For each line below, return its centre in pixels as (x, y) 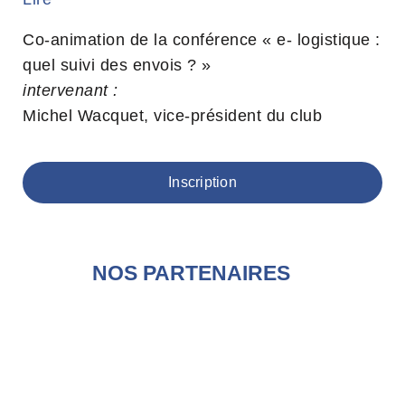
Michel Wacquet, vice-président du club (172, 116)
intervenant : (71, 90)
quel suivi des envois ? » (117, 65)
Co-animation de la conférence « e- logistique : (202, 40)
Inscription (202, 182)
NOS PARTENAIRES (191, 273)
